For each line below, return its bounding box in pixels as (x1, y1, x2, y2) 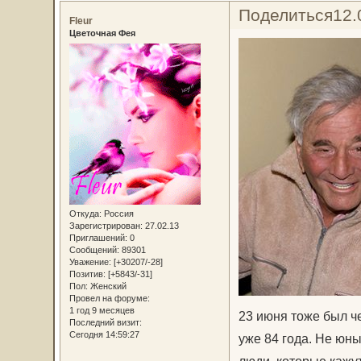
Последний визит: (68, 317, 142, 327)
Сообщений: (68, 244, 119, 255)
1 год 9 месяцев (68, 305, 135, 315)
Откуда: (68, 208, 102, 218)
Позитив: (68, 268, 106, 279)
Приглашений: (68, 232, 127, 243)
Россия (101, 208, 134, 218)
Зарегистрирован (68, 220, 140, 230)
